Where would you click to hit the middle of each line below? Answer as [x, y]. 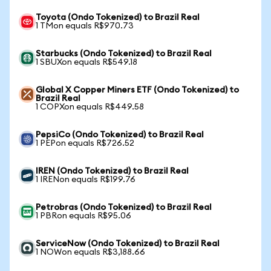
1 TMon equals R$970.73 [85, 26]
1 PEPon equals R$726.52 [85, 143]
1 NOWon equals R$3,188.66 [90, 252]
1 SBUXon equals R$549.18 [87, 62]
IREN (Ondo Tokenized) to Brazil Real [112, 171]
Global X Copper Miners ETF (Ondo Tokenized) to [137, 90]
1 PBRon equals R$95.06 [83, 216]
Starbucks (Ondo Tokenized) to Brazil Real [124, 54]
